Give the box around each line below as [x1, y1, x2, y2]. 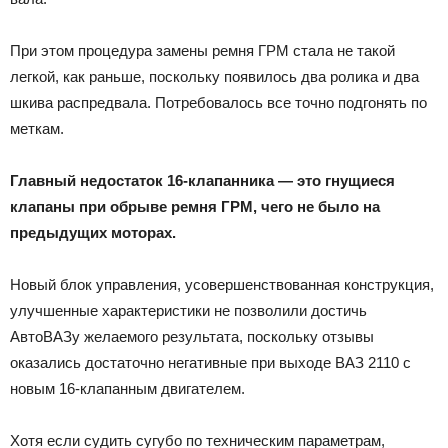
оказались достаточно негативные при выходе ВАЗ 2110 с [10, 353, 411, 371]
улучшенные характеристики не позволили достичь [10, 301, 367, 319]
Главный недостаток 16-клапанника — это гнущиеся [10, 171, 395, 189]
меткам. [10, 119, 64, 137]
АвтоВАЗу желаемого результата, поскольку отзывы [10, 327, 374, 345]
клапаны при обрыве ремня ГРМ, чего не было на [10, 197, 380, 215]
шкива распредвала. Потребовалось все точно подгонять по [10, 93, 427, 111]
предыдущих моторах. [10, 223, 176, 241]
